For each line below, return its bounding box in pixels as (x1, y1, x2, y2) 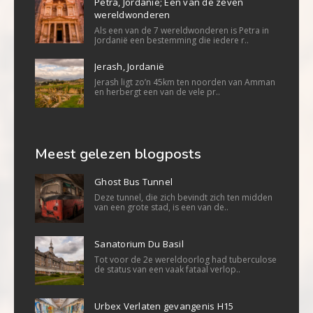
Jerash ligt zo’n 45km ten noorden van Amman (94, 75, 275, 88)
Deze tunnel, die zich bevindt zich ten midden (94, 191, 272, 203)
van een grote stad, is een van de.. (94, 201, 228, 213)
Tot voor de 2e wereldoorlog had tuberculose (94, 253, 277, 265)
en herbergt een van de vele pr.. (94, 85, 220, 98)
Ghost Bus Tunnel (94, 175, 173, 188)
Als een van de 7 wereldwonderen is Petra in (94, 24, 269, 36)
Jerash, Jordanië (94, 59, 164, 73)
